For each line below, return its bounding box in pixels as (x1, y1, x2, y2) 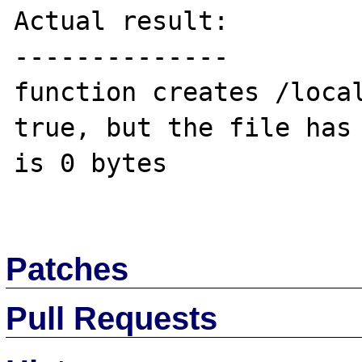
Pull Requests (6, 300, 218, 336)
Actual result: (14, 6, 229, 36)
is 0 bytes (14, 148, 183, 178)
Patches (6, 250, 129, 287)
